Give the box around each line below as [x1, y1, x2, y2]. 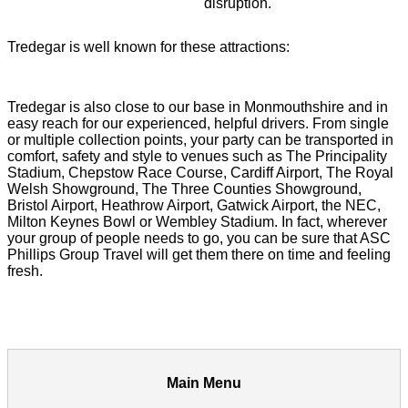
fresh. [7, 262, 43, 279]
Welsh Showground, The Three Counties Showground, [7, 180, 362, 197]
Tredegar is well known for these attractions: [7, 38, 290, 55]
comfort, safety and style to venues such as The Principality [7, 148, 387, 164]
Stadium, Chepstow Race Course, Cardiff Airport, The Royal [7, 164, 393, 180]
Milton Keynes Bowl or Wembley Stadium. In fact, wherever [7, 213, 387, 229]
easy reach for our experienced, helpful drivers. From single [7, 115, 389, 131]
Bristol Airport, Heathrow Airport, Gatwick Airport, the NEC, [7, 197, 381, 213]
